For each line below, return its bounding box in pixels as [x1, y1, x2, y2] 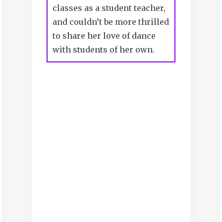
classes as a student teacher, [52, 3, 166, 13]
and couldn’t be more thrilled [52, 17, 169, 27]
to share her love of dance [52, 31, 156, 41]
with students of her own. [52, 45, 157, 55]
